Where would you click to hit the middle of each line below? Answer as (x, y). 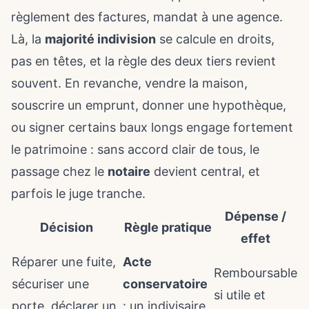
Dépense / (256, 216)
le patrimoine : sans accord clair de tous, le (135, 149)
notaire (129, 171)
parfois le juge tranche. (78, 193)
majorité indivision (100, 39)
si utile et (240, 295)
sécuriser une (50, 284)
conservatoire (165, 284)
